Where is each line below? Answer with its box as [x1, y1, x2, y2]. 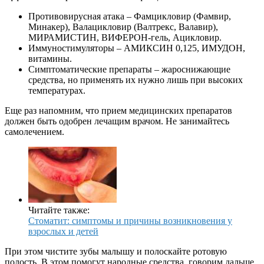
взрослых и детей [28, 226, 98, 236]
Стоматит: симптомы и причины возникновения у [28, 215, 232, 226]
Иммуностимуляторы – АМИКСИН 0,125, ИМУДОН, [28, 42, 245, 53]
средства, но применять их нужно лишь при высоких [28, 74, 243, 85]
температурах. [28, 85, 85, 95]
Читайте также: [28, 204, 90, 215]
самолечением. [5, 126, 64, 137]
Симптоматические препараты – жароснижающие [28, 64, 230, 74]
